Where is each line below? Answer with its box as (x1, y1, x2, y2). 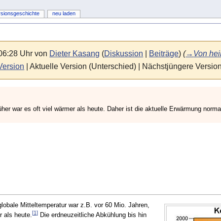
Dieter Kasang (49, 49, 100, 58)
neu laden (52, 10, 75, 17)
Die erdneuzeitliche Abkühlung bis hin (37, 211, 147, 219)
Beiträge (149, 49, 179, 58)
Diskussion (104, 49, 144, 58)
